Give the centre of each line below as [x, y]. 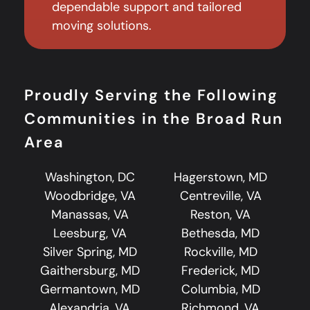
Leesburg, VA [90, 233]
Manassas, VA [90, 214]
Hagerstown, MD [220, 177]
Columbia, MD [220, 289]
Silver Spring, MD [90, 252]
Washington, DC [90, 177]
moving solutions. [102, 25]
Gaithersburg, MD [90, 270]
